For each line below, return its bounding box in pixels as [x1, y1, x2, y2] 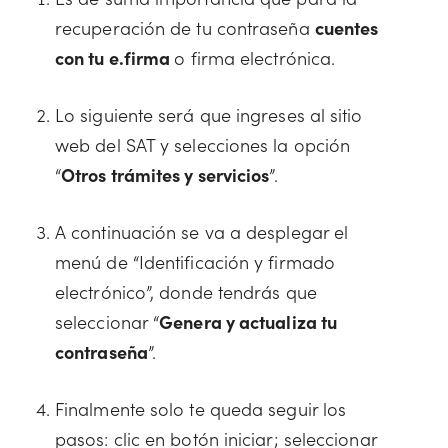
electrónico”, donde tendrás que [55, 279, 317, 304]
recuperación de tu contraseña [55, 15, 315, 40]
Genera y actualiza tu [159, 309, 338, 334]
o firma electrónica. [174, 45, 336, 70]
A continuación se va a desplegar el [55, 219, 349, 244]
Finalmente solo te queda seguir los [55, 396, 347, 421]
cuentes [314, 15, 379, 40]
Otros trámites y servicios [61, 162, 270, 187]
